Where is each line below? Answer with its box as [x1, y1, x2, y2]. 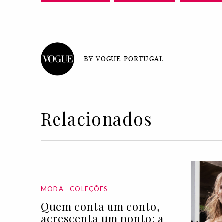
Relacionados [41, 107, 153, 131]
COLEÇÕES [70, 185, 108, 193]
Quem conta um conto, [41, 199, 160, 214]
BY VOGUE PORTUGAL [84, 55, 164, 63]
